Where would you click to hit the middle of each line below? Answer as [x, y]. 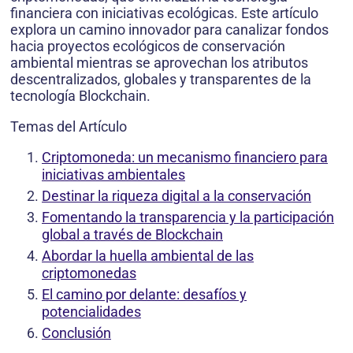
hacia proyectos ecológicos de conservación [148, 46]
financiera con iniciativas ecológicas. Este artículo [164, 13]
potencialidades [91, 311]
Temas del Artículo [69, 126]
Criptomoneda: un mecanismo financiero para [185, 157]
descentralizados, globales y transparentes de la [161, 79]
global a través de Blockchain [132, 234]
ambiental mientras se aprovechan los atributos [159, 62]
